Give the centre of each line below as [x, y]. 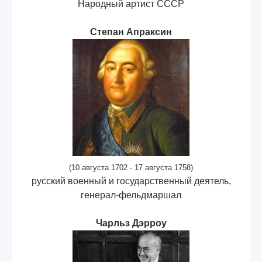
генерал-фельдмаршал [131, 195]
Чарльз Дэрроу [131, 223]
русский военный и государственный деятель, [131, 181]
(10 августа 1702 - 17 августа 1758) [131, 167]
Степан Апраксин [131, 32]
